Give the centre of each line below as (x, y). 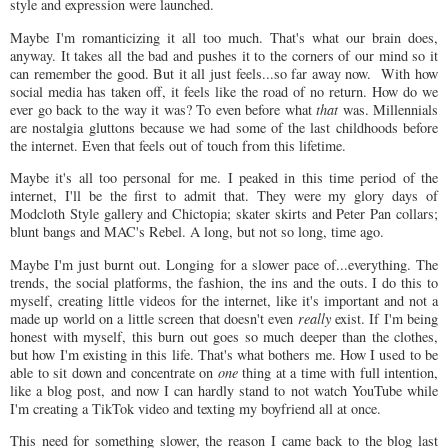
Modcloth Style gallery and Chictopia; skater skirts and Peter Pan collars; (224, 214)
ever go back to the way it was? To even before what (163, 109)
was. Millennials (388, 109)
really (314, 318)
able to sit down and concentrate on (114, 372)
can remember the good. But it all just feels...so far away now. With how (224, 73)
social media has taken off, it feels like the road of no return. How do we (224, 91)
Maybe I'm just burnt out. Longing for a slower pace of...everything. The (224, 264)
